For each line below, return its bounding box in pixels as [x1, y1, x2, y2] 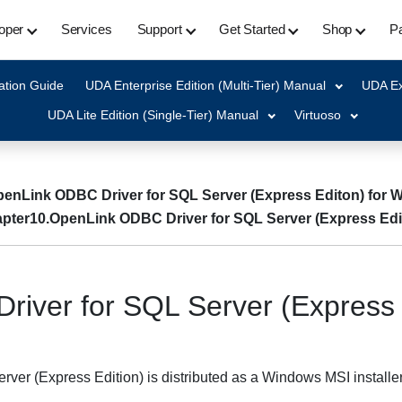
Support [136, 22, 182, 37]
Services [60, 22, 112, 37]
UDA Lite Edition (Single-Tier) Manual [47, 108, 258, 122]
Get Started [219, 22, 285, 37]
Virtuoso [293, 108, 341, 122]
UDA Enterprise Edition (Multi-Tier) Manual [84, 78, 326, 92]
